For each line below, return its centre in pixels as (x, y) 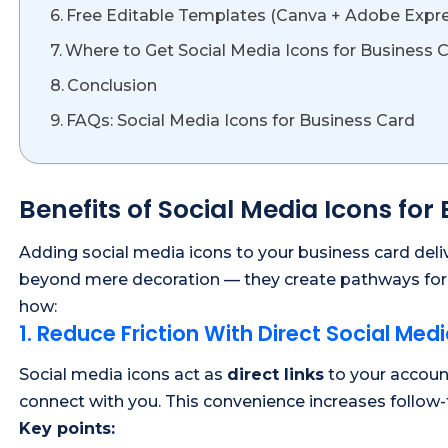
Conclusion (112, 85)
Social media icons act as (123, 375)
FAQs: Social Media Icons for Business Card (241, 120)
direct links (275, 375)
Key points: (67, 429)
